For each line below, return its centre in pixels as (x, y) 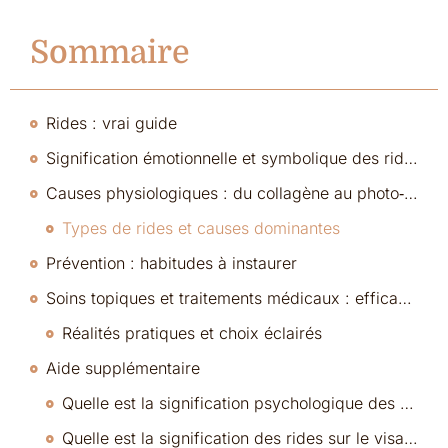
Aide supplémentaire (123, 368)
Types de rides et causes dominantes (201, 228)
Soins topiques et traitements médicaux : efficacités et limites (405, 298)
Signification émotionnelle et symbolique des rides (411, 158)
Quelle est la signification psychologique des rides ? (407, 403)
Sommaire (110, 52)
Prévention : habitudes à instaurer (171, 263)
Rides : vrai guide (111, 123)
